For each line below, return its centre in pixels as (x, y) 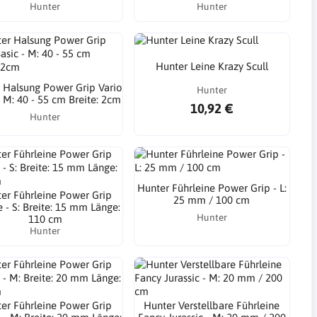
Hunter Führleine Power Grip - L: (212, 188)
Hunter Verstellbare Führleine (212, 305)
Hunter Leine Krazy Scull (212, 66)
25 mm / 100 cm (212, 200)
